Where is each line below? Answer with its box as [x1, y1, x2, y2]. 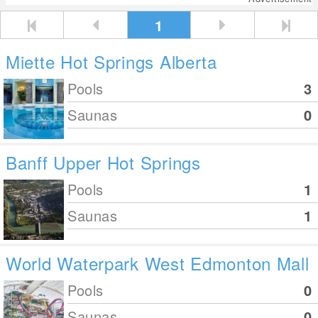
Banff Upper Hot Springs [6, 150, 201, 175]
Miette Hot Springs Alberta [6, 49, 217, 74]
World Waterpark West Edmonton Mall [6, 251, 309, 275]
